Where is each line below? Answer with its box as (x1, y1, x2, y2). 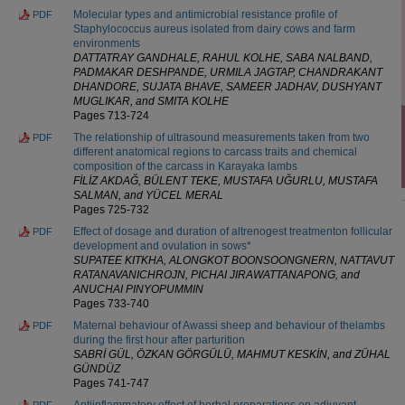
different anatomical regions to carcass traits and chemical (73, 145, 357, 158)
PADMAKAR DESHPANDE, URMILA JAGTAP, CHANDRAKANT (73, 65, 382, 79)
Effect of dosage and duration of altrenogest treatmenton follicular (73, 224, 392, 238)
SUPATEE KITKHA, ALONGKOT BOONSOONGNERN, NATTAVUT (73, 253, 394, 267)
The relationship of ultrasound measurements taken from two (73, 130, 370, 144)
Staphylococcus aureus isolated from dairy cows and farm (73, 22, 355, 35)
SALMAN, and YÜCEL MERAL (73, 188, 223, 202)
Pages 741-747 (73, 376, 149, 390)
